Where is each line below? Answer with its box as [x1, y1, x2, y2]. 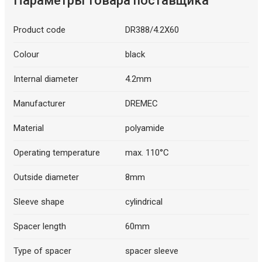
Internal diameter [13, 73, 78, 84]
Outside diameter [13, 171, 79, 182]
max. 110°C [125, 147, 169, 158]
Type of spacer [13, 245, 71, 256]
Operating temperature [13, 147, 100, 158]
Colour [13, 49, 39, 60]
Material [13, 122, 44, 133]
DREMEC [125, 98, 158, 109]
